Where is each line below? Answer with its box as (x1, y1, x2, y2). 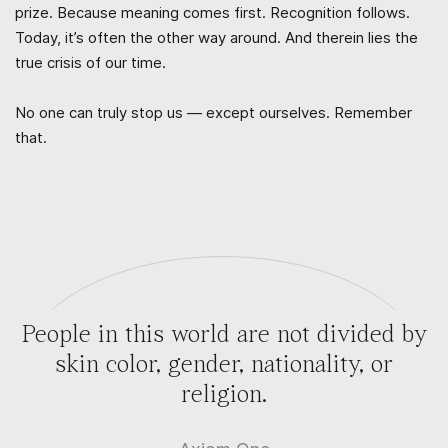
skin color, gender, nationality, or (55, 352, 393, 378)
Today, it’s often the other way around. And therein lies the (15, 27, 418, 47)
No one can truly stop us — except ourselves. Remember (15, 102, 412, 122)
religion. (181, 382, 267, 408)
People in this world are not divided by (20, 322, 428, 348)
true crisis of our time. (15, 52, 166, 72)
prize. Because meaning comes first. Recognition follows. (15, 2, 410, 22)
